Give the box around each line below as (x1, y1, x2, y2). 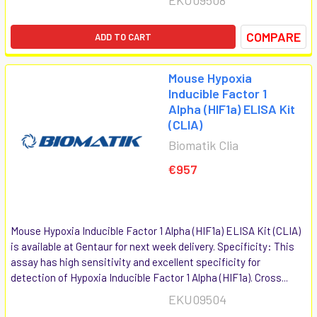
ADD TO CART (95, 30, 151, 42)
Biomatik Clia (168, 137, 238, 153)
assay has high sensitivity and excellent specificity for (11, 255, 260, 268)
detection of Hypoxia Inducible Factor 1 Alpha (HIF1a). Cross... (11, 270, 288, 284)
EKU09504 (168, 291, 226, 307)
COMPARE (246, 28, 301, 45)
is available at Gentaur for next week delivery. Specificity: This (11, 239, 294, 253)
